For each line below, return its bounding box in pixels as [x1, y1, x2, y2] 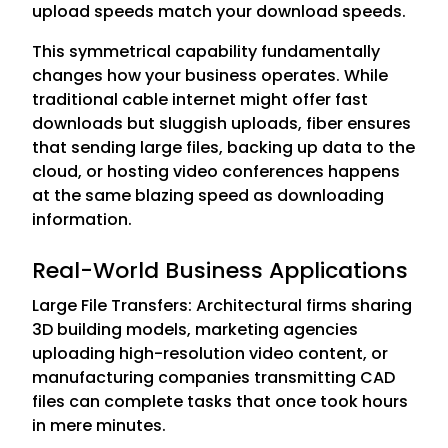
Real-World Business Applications [32, 254, 409, 286]
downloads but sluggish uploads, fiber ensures [32, 111, 412, 135]
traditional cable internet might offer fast [32, 87, 369, 111]
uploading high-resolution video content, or [32, 341, 389, 365]
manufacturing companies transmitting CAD [32, 365, 396, 389]
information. [32, 207, 133, 231]
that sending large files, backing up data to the [32, 135, 416, 159]
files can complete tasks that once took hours [32, 389, 409, 413]
